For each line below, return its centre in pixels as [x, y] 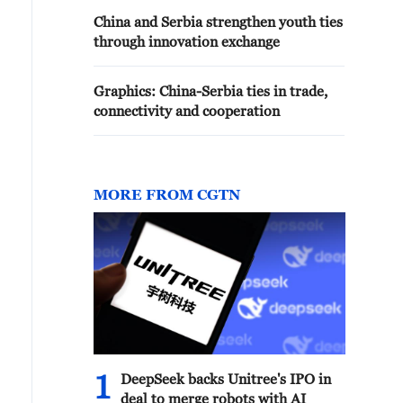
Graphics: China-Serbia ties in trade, [210, 91]
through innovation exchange [187, 41]
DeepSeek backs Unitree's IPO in [226, 379]
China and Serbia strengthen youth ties [218, 22]
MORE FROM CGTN [167, 194]
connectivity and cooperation [187, 111]
